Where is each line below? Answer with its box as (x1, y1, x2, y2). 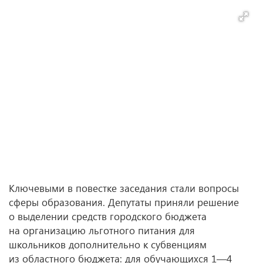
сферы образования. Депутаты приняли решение (9, 195, 239, 209)
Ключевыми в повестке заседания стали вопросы (9, 181, 239, 195)
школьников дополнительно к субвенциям (9, 238, 207, 251)
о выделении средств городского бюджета (9, 210, 207, 223)
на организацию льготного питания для (9, 224, 195, 237)
